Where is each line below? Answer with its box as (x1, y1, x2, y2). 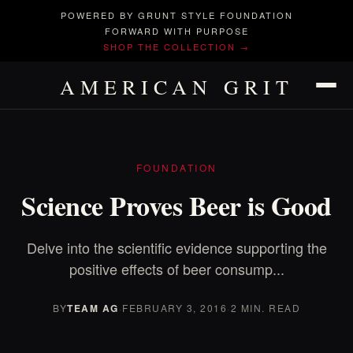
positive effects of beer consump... (69, 258, 284, 279)
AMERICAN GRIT (59, 73, 294, 100)
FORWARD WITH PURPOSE (104, 24, 249, 37)
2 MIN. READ (230, 301, 300, 314)
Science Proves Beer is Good (21, 186, 332, 225)
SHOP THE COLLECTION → (103, 40, 250, 53)
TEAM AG (67, 301, 119, 315)
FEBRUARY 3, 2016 (122, 301, 227, 314)
